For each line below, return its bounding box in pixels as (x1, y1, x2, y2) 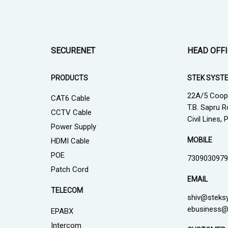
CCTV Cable (50, 108, 92, 118)
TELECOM (50, 186, 83, 195)
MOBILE (187, 136, 213, 145)
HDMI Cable (50, 136, 90, 146)
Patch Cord (50, 165, 89, 175)
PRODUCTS (50, 73, 88, 82)
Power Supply (50, 122, 96, 132)
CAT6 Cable (50, 94, 90, 103)
